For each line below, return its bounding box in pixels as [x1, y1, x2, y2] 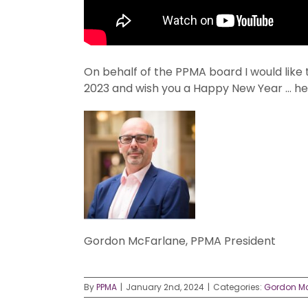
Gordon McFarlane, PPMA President [83, 232, 276, 249]
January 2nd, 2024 [126, 280, 204, 293]
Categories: [213, 280, 264, 293]
